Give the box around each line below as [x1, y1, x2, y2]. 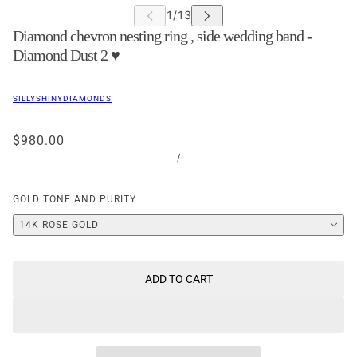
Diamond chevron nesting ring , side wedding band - [13, 26, 312, 45]
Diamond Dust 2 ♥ [13, 45, 120, 64]
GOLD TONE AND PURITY [13, 193, 136, 205]
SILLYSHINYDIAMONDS [13, 93, 112, 103]
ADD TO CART [144, 273, 213, 286]
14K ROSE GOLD [19, 218, 99, 230]
